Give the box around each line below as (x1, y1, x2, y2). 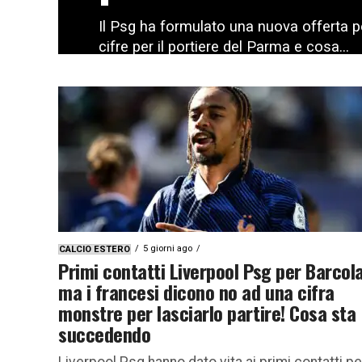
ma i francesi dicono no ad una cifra (58, 276, 335, 306)
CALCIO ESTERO (59, 243, 130, 255)
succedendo (58, 318, 151, 348)
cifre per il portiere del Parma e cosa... (99, 37, 349, 55)
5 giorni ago (143, 242, 192, 254)
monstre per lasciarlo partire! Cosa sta (58, 297, 356, 327)
